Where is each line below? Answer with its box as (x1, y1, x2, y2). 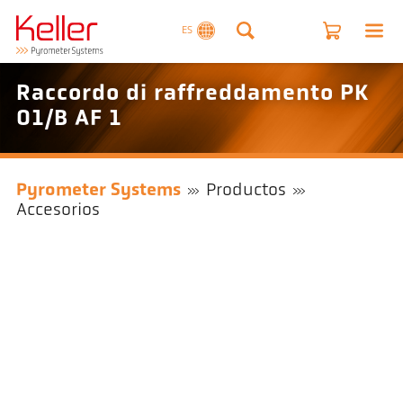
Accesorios (15, 201, 100, 220)
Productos (206, 182, 287, 201)
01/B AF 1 (15, 109, 122, 130)
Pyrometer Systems (15, 182, 181, 201)
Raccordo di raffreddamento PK (15, 84, 369, 105)
